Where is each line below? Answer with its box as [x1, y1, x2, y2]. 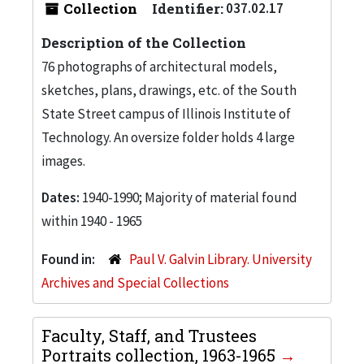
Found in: [41, 249, 97, 268]
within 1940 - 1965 [41, 211, 142, 230]
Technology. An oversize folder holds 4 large [41, 128, 295, 146]
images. [41, 151, 85, 170]
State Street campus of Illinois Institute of [41, 104, 291, 123]
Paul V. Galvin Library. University [128, 249, 312, 268]
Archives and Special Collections [41, 273, 229, 292]
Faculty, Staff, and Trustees [41, 324, 257, 346]
